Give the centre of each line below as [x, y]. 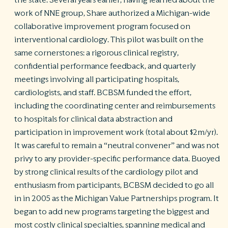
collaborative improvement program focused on [102, 27]
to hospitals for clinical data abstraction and [93, 119]
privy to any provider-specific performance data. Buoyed [117, 159]
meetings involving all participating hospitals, [97, 80]
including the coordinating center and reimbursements [115, 106]
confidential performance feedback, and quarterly [105, 66]
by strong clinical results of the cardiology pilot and [106, 172]
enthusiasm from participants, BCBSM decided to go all [114, 186]
